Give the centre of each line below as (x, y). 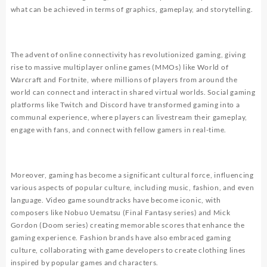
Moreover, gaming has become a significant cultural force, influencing (132, 175)
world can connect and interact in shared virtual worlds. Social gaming (133, 92)
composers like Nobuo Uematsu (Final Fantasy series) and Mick (120, 212)
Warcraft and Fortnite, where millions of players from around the (124, 79)
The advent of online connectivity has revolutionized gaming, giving (128, 54)
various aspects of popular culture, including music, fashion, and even (132, 187)
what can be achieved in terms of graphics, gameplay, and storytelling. (132, 9)
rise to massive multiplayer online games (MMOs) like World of (119, 67)
